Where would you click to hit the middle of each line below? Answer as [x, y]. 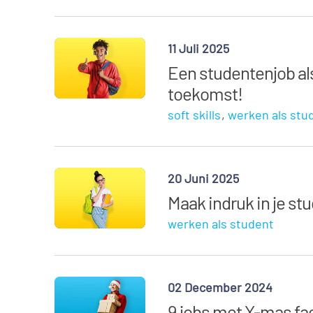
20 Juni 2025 [204, 178]
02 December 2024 [220, 287]
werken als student [221, 224]
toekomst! [205, 93]
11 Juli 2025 [199, 48]
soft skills [195, 115]
